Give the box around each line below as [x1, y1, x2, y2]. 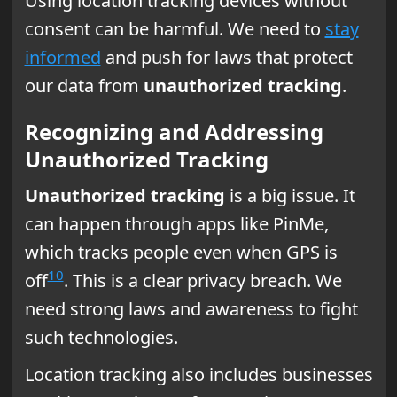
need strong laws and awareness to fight [24, 296, 358, 321]
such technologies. [24, 324, 178, 349]
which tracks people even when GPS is [24, 239, 338, 264]
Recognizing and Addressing [24, 116, 323, 146]
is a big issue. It [224, 183, 355, 207]
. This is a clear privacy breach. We [63, 268, 342, 292]
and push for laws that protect [100, 44, 353, 69]
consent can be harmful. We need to [24, 16, 325, 41]
